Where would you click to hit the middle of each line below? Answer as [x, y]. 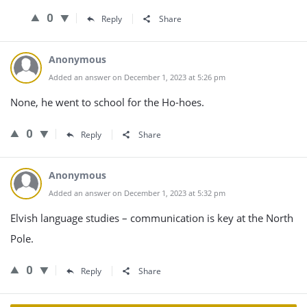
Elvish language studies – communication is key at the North [152, 218]
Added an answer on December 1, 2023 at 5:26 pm [137, 77]
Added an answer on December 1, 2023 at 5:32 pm [137, 193]
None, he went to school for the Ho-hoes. [107, 102]
